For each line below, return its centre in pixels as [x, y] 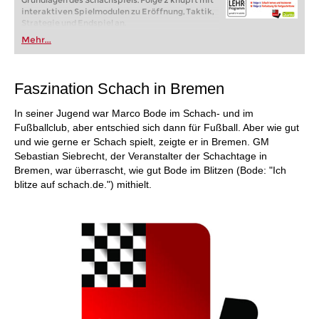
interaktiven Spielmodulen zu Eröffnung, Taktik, [117, 11]
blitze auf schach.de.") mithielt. [83, 184]
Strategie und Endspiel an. [74, 23]
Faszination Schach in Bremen [119, 89]
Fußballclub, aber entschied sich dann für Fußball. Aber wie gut [157, 127]
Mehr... [36, 40]
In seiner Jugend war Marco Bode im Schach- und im [134, 113]
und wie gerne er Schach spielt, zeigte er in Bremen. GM [142, 142]
